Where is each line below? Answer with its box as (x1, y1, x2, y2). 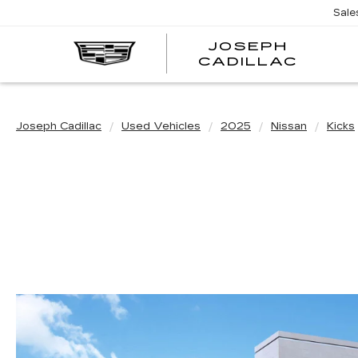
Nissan (271, 120, 307, 133)
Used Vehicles (121, 120, 201, 133)
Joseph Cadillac (16, 120, 101, 133)
